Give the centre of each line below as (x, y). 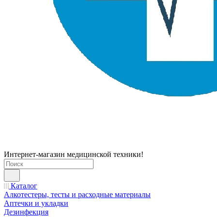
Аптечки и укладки (36, 203)
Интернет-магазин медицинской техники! (74, 154)
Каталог (23, 186)
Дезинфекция (26, 212)
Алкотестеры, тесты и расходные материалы (77, 194)
